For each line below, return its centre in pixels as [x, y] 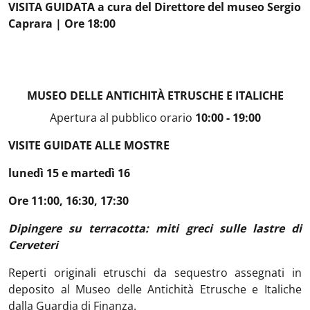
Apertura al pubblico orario [121, 118]
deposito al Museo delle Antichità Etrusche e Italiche [155, 289]
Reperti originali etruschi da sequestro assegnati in [155, 273]
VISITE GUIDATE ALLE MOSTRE [92, 145]
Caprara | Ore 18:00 [62, 24]
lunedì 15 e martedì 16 [71, 173]
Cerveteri [33, 245]
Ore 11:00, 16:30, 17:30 [69, 201]
